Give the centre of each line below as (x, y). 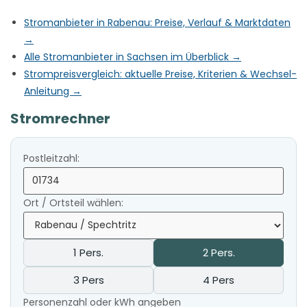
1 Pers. (88, 252)
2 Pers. (219, 252)
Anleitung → (53, 91)
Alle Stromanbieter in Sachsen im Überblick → (133, 57)
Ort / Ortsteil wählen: (73, 202)
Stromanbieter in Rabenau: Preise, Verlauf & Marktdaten (157, 22)
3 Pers (88, 280)
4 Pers (219, 280)
